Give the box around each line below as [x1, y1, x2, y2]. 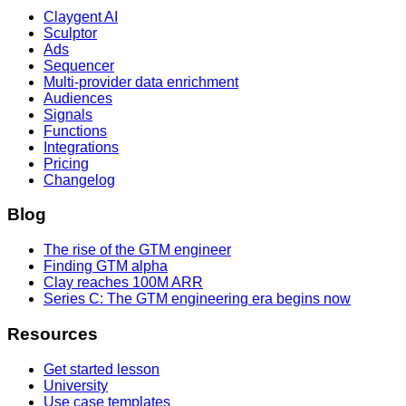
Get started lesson [43, 361, 159, 377]
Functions [43, 122, 107, 139]
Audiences [43, 90, 112, 106]
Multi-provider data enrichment [43, 73, 238, 90]
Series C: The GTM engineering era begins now [43, 291, 351, 307]
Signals [43, 106, 92, 122]
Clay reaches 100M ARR [43, 275, 203, 291]
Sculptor [43, 24, 97, 41]
